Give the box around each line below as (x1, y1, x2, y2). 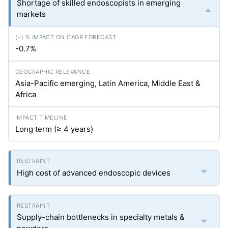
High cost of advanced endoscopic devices (17, 168, 170, 178)
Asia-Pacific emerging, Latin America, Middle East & (15, 78, 201, 88)
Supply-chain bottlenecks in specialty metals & (17, 212, 185, 222)
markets (17, 9, 46, 19)
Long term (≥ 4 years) (15, 124, 93, 134)
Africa (15, 90, 36, 99)
